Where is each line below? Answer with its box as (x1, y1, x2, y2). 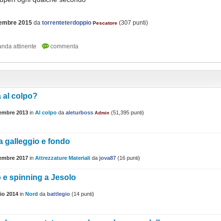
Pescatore (93, 20, 117, 26)
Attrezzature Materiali (35, 155, 90, 161)
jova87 (99, 155, 116, 161)
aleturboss (66, 110, 93, 116)
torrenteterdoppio (42, 19, 91, 26)
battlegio (47, 191, 70, 197)
